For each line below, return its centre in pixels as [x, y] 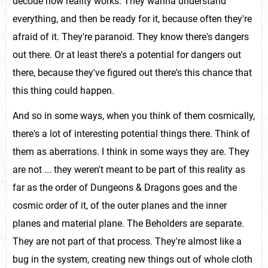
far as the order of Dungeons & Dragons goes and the [125, 188]
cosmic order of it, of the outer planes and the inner [120, 205]
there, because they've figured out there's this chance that [132, 73]
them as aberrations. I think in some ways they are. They [131, 152]
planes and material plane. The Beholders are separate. [128, 223]
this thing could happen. [63, 91]
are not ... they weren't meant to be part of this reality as [129, 170]
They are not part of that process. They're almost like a [127, 241]
